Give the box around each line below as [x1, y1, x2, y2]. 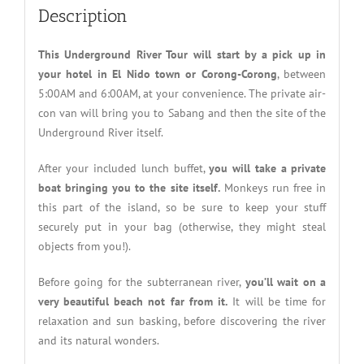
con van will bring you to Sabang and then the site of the [37, 106, 327, 121]
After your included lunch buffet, [37, 161, 210, 176]
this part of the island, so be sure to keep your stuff [37, 200, 327, 215]
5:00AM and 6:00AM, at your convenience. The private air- [37, 86, 327, 102]
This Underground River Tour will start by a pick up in [37, 47, 327, 63]
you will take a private [209, 161, 327, 176]
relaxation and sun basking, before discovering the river [37, 314, 327, 329]
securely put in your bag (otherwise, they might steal [37, 219, 327, 235]
